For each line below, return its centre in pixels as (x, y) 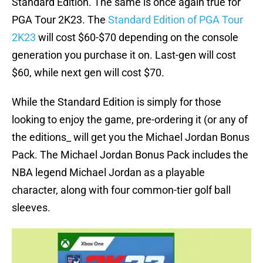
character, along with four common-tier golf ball (121, 190)
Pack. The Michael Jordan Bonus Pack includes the (130, 155)
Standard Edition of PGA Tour (176, 20)
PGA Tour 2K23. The (60, 20)
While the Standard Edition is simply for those (117, 102)
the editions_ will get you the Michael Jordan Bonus (131, 137)
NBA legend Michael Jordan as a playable (108, 173)
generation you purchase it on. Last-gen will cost (124, 55)
